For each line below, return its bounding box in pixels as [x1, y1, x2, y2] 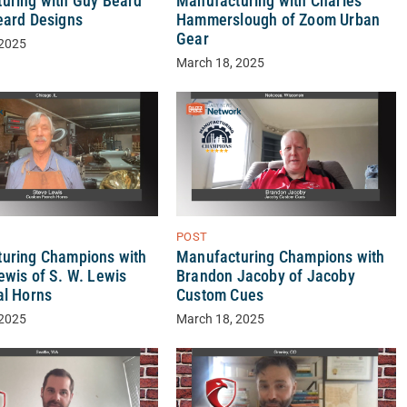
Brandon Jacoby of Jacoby [175, 266, 355, 285]
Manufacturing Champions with [175, 247, 385, 266]
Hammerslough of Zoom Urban [175, 11, 381, 30]
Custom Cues [175, 285, 264, 304]
